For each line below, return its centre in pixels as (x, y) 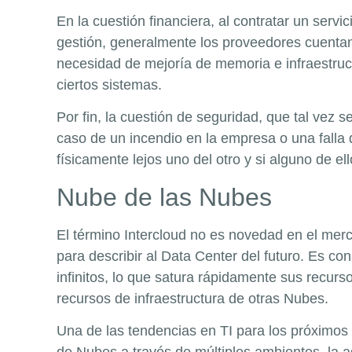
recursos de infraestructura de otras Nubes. (192, 298)
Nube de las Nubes (164, 197)
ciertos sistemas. (109, 84)
